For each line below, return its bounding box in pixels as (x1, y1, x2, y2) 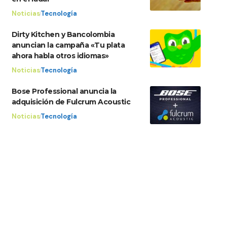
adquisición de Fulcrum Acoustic (11, 97, 131, 107)
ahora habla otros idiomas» (11, 51, 109, 61)
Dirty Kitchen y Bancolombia (11, 30, 115, 40)
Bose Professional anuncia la (11, 87, 117, 96)
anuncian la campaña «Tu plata (11, 41, 125, 50)
